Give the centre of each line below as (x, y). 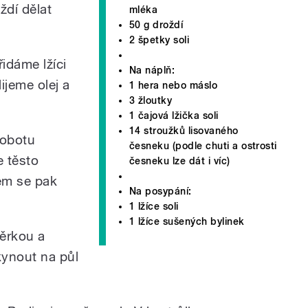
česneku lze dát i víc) (180, 161)
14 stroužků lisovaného (184, 130)
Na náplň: (152, 70)
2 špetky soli (159, 40)
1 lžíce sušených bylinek (187, 221)
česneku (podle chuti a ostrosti (203, 145)
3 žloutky (151, 100)
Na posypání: (161, 191)
